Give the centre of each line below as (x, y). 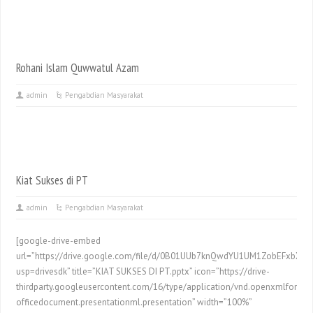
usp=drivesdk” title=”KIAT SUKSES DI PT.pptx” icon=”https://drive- (143, 271)
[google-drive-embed (59, 241)
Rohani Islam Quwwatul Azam (78, 68)
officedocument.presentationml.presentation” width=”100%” (134, 302)
